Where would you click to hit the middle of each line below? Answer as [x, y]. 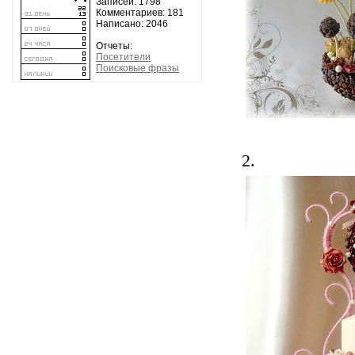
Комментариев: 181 [140, 13]
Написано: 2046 [132, 24]
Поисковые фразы [137, 68]
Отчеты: [114, 46]
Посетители [123, 57]
